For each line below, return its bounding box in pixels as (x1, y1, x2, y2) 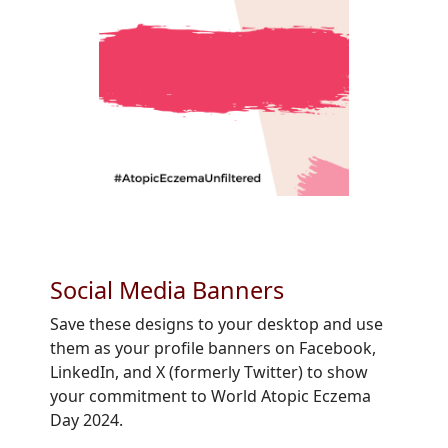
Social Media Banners (50, 274, 284, 306)
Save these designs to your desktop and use (50, 313, 383, 335)
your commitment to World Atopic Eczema (50, 385, 371, 407)
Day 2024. (50, 409, 123, 431)
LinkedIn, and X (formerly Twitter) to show (50, 361, 368, 383)
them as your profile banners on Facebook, (50, 337, 376, 359)
